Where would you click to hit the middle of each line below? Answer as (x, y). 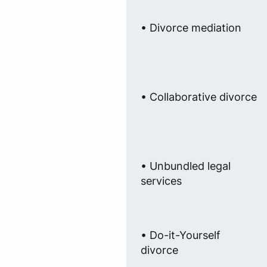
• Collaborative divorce (199, 97)
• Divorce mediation (191, 28)
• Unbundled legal (186, 166)
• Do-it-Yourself (181, 235)
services (161, 181)
